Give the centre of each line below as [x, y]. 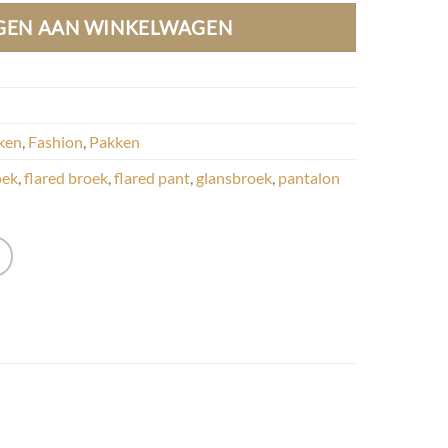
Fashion [55, 142]
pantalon [309, 178]
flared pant [152, 178]
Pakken [114, 142]
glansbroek [234, 178]
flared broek [66, 178]
